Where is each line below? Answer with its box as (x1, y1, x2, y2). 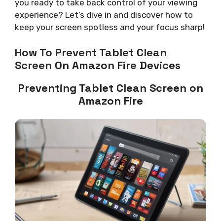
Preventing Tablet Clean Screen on (18, 81, 203, 95)
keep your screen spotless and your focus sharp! (15, 22, 205, 32)
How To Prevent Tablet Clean (15, 45, 167, 59)
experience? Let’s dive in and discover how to (15, 9, 193, 20)
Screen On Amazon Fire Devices (15, 58, 181, 72)
